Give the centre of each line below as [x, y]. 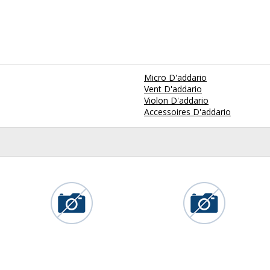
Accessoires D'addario [187, 112]
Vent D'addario [173, 89]
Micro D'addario [175, 78]
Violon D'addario [176, 101]
